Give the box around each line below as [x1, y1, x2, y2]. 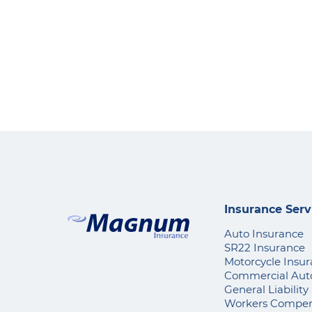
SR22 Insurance [224, 241, 305, 254]
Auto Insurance [224, 227, 304, 240]
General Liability [224, 283, 309, 296]
